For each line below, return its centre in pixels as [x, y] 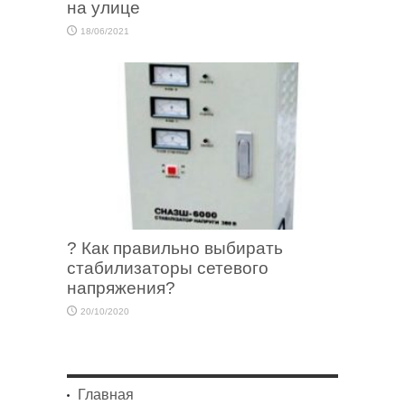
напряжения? [121, 288]
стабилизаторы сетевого [168, 268]
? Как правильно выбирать [175, 249]
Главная [106, 395]
